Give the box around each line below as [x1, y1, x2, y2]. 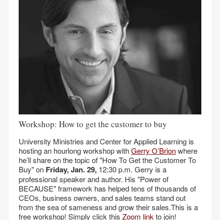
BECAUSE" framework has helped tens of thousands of [19, 183, 196, 193]
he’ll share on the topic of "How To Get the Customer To [19, 155, 196, 165]
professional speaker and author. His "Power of [19, 174, 168, 184]
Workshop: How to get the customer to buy [19, 118, 167, 130]
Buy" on [19, 164, 46, 174]
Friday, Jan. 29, [46, 164, 99, 175]
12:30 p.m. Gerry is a [99, 164, 166, 174]
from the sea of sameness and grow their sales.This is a [19, 202, 198, 212]
